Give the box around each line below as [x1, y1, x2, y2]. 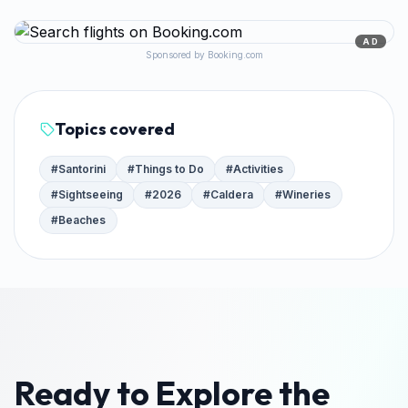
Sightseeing [58, 188, 123, 202]
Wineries [282, 188, 331, 202]
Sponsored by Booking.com [145, 49, 263, 61]
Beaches [58, 213, 106, 228]
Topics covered [55, 118, 175, 140]
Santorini [58, 162, 106, 177]
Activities [233, 162, 283, 177]
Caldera [210, 188, 253, 202]
